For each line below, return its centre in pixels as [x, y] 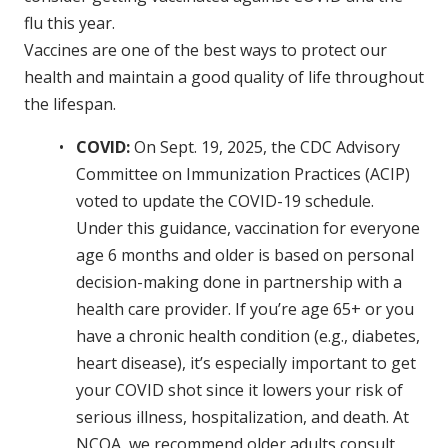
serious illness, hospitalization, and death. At [242, 416]
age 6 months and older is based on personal [245, 254]
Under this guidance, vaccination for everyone [248, 227]
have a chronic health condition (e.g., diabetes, [248, 335]
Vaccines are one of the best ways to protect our [205, 49]
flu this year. [71, 22]
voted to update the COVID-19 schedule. [225, 200]
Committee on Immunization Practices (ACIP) [243, 173]
